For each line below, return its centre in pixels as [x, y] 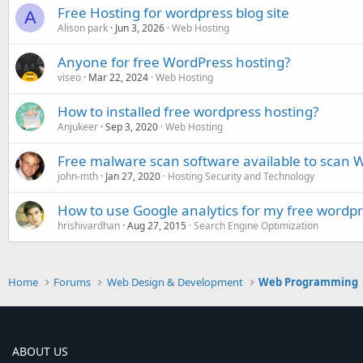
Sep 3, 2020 [132, 127]
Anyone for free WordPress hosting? [174, 62]
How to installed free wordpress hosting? [188, 111]
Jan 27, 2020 [133, 176]
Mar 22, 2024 [118, 77]
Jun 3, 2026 [140, 28]
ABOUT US [40, 351]
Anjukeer [78, 127]
